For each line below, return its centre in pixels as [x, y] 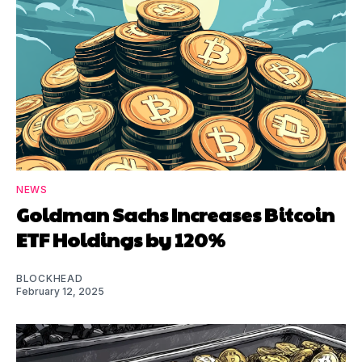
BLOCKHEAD [50, 278]
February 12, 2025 [60, 291]
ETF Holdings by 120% [121, 239]
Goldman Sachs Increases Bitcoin [175, 214]
